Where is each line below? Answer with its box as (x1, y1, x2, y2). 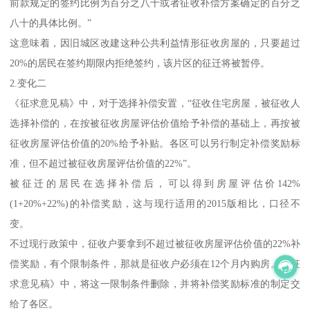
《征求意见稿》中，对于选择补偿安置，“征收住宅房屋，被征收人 (10, 97, 300, 109)
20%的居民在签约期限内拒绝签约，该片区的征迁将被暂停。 (10, 57, 271, 69)
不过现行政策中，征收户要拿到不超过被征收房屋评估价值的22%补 (10, 237, 300, 249)
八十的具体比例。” (10, 17, 92, 28)
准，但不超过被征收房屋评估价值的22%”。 (10, 157, 197, 169)
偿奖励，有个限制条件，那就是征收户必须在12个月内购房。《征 (10, 257, 300, 269)
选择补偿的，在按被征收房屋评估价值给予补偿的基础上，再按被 (10, 117, 300, 129)
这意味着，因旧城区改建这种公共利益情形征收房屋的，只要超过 (10, 37, 300, 48)
